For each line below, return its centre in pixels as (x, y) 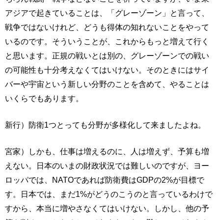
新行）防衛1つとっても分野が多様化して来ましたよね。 (105, 124)
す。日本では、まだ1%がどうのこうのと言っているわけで (109, 194)
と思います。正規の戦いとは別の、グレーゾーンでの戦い (107, 55)
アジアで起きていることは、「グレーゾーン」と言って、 (107, 13)
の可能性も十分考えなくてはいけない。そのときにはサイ (107, 69)
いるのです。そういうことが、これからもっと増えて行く (107, 41)
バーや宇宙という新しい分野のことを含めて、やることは (107, 84)
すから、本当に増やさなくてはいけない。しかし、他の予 (107, 208)
